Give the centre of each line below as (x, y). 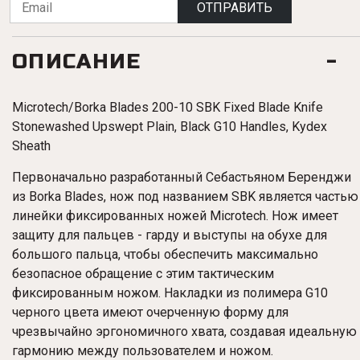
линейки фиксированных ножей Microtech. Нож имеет (175, 216)
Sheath (31, 146)
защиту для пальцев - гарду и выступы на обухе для (170, 235)
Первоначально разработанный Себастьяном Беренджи (182, 178)
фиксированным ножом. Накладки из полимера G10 (170, 293)
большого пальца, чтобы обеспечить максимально (165, 255)
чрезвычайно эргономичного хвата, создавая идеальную (184, 332)
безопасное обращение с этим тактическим (143, 274)
